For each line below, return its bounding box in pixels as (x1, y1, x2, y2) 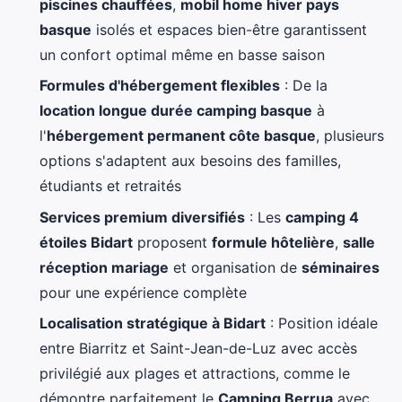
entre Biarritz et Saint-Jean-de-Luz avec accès (39, 339, 357, 358)
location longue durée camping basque (39, 101, 312, 120)
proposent (133, 232, 212, 251)
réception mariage (39, 258, 169, 276)
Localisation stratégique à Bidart (39, 314, 266, 333)
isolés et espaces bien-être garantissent (92, 20, 367, 39)
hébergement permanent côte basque (47, 127, 316, 145)
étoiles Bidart (39, 232, 133, 251)
